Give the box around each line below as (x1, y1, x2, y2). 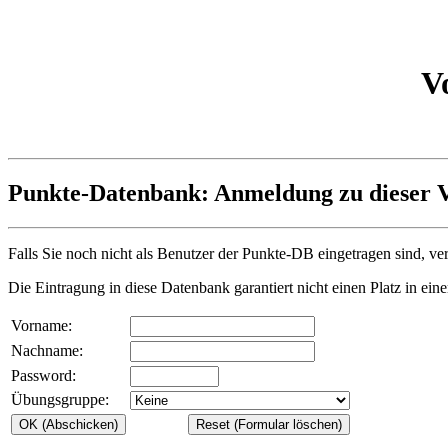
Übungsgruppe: (11, 390, 109, 408)
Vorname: (11, 316, 72, 334)
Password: (11, 366, 76, 384)
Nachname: (11, 341, 83, 359)
